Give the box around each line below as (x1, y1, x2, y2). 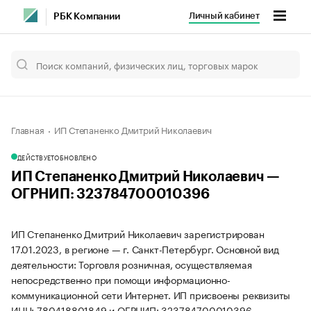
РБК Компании (53, 12, 120, 22)
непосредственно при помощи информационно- (11, 271, 230, 287)
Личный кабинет (188, 11, 260, 20)
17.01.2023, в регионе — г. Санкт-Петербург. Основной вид (11, 241, 279, 256)
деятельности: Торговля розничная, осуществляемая (11, 256, 252, 271)
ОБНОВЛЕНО (54, 152, 96, 162)
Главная (11, 122, 44, 136)
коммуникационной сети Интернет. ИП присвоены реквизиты (11, 287, 291, 302)
